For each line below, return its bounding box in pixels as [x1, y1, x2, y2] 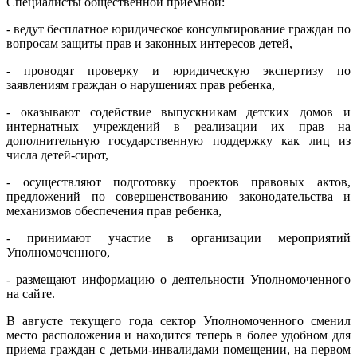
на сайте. [6, 286, 55, 300]
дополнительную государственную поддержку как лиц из [6, 133, 351, 147]
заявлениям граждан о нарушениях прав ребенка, [6, 77, 275, 92]
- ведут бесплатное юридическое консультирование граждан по [6, 22, 351, 36]
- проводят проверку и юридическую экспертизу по [6, 63, 351, 77]
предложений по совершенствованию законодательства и [6, 189, 351, 203]
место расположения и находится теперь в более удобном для [6, 328, 351, 342]
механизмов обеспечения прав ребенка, [6, 203, 222, 218]
